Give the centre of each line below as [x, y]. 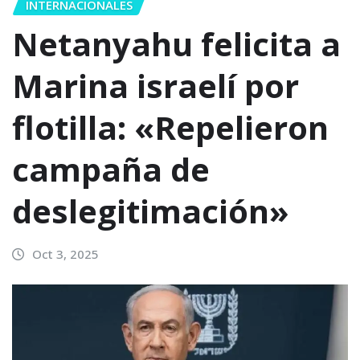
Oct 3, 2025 [65, 254]
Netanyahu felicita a [176, 44]
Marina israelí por [155, 86]
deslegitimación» [151, 211]
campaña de [111, 170]
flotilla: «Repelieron [170, 128]
